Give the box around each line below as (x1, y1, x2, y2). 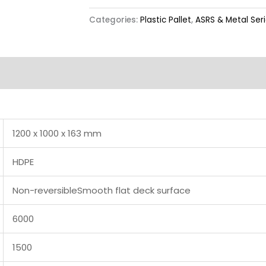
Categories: (88, 14, 140, 26)
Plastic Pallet (140, 14, 191, 26)
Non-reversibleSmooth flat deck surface (12, 183, 191, 197)
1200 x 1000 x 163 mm (12, 126, 102, 140)
